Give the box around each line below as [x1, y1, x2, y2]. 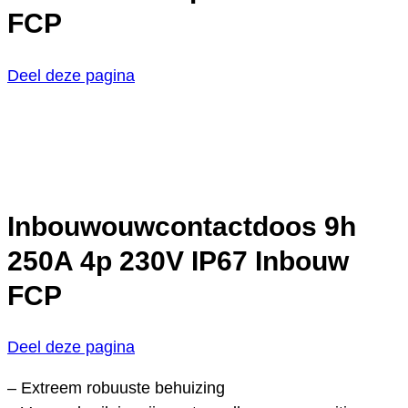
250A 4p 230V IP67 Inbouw [7, 245, 349, 276]
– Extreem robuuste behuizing [7, 379, 225, 398]
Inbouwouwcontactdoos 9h [7, 210, 356, 241]
